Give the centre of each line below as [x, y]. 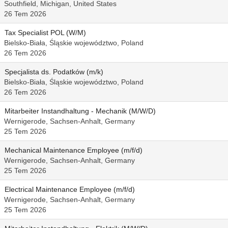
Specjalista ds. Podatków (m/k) [54, 72]
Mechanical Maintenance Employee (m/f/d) [74, 150]
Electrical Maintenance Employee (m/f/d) [70, 189]
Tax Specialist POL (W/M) [45, 33]
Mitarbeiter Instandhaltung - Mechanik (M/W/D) [80, 111]
